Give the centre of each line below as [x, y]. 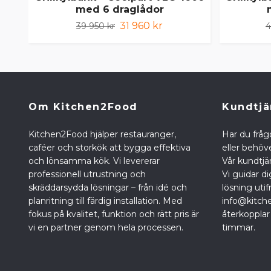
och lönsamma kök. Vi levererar [94, 161]
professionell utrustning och [87, 175]
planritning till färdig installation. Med [105, 201]
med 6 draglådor [119, 10]
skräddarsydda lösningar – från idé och [108, 188]
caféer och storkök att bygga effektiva [109, 148]
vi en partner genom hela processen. [106, 228]
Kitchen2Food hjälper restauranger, [102, 135]
